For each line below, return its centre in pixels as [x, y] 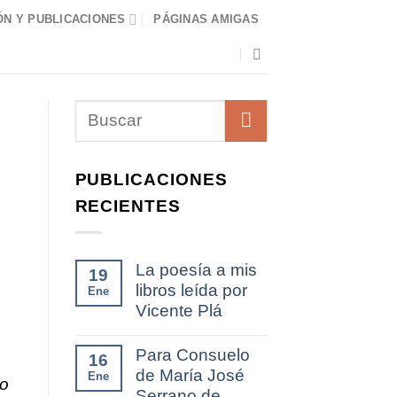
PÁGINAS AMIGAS [206, 19]
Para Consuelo [192, 355]
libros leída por [191, 291]
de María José [190, 376]
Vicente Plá [179, 311]
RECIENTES [128, 206]
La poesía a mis [196, 270]
